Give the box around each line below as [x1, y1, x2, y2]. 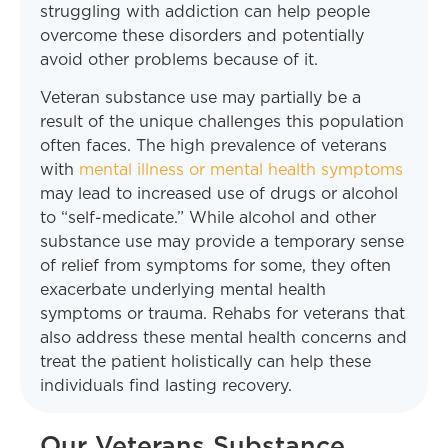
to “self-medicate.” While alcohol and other [40, 210, 376, 227]
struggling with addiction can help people [40, 3, 370, 20]
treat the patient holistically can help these [40, 354, 371, 371]
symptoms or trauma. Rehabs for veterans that [40, 306, 405, 323]
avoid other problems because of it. [40, 51, 318, 68]
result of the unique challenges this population [40, 114, 404, 131]
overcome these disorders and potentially [40, 27, 364, 44]
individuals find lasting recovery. [40, 378, 292, 395]
